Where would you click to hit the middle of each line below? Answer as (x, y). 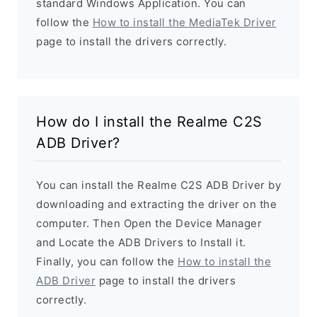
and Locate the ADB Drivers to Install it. (141, 242)
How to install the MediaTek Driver (184, 22)
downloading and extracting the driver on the (156, 204)
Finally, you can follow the (107, 261)
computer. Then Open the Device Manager (149, 223)
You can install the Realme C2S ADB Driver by (158, 185)
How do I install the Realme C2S (149, 121)
